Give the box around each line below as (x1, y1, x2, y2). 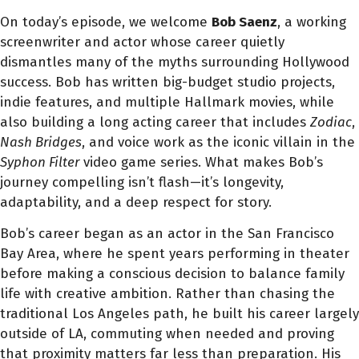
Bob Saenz (212, 13, 277, 30)
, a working (277, 13, 346, 30)
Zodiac (310, 113, 352, 131)
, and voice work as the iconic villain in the (82, 133, 355, 151)
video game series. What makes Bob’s (79, 153, 323, 171)
